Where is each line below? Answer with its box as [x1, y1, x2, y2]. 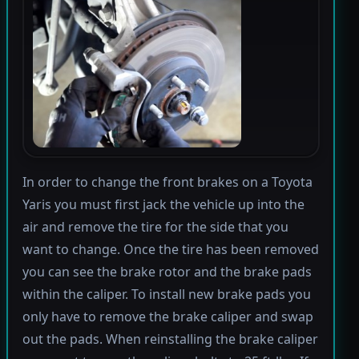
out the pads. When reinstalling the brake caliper [22, 330, 318, 349]
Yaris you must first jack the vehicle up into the [22, 196, 305, 214]
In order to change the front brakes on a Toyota [22, 173, 313, 192]
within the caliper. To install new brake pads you [22, 285, 311, 304]
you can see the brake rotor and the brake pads [22, 263, 312, 281]
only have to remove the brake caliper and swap [22, 308, 313, 326]
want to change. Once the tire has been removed [22, 240, 319, 259]
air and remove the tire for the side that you [22, 218, 288, 236]
